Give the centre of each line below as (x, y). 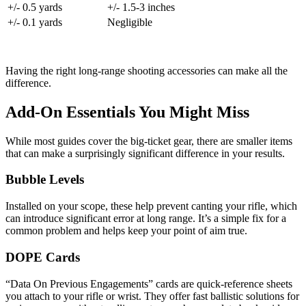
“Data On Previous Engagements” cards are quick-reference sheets (149, 283)
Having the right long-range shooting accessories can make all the (147, 70)
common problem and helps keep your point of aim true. (126, 231)
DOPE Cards (43, 257)
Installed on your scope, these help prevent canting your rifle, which (151, 206)
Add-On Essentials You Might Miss (127, 112)
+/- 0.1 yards (35, 22)
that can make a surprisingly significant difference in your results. (145, 153)
